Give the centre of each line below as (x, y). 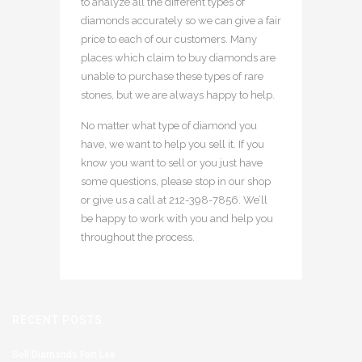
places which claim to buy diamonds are (178, 57)
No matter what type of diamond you (169, 125)
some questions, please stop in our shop (176, 181)
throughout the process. (138, 237)
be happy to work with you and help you (177, 218)
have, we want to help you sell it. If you (173, 144)
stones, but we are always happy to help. (178, 95)
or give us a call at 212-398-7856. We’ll (174, 200)
